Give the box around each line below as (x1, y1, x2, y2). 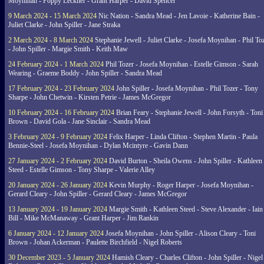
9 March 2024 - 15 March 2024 (8, 12, 97, 20)
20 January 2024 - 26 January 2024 (8, 181, 107, 189)
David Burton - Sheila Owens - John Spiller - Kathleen (107, 157, 262, 165)
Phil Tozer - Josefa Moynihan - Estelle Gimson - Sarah (104, 60, 258, 68)
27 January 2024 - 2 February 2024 (8, 157, 107, 165)
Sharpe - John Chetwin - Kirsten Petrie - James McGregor (8, 93, 171, 101)
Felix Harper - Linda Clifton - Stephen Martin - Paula (107, 133, 258, 141)
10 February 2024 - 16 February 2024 (8, 108, 114, 117)
